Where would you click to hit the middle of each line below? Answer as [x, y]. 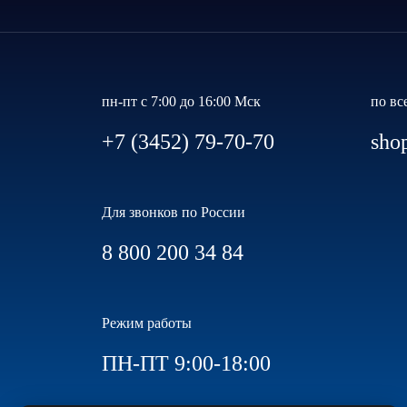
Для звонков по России [174, 212]
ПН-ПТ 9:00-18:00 [186, 363]
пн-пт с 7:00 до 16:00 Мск [181, 101]
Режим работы [147, 323]
